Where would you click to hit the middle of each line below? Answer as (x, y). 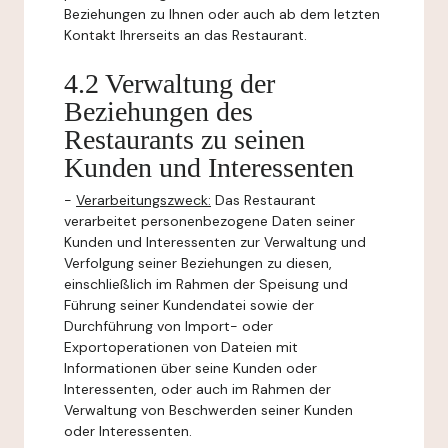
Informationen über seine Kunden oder (190, 368)
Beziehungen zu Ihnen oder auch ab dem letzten (222, 14)
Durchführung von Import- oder (168, 326)
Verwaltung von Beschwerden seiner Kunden (208, 410)
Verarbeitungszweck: (143, 200)
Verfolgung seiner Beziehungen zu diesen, (198, 263)
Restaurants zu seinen (184, 139)
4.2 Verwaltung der (169, 83)
